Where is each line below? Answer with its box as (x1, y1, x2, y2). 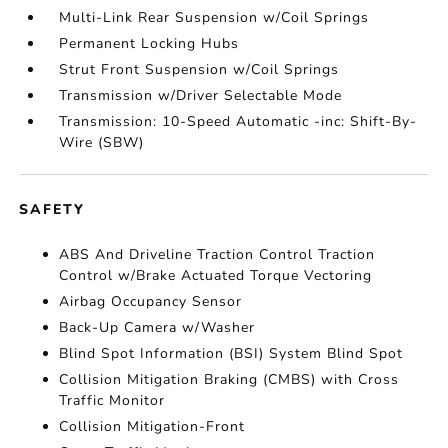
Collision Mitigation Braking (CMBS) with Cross (59, 370, 400, 389)
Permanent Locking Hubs (59, 34, 240, 53)
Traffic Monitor (59, 391, 166, 410)
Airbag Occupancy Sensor (59, 292, 243, 311)
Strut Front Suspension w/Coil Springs (59, 60, 340, 79)
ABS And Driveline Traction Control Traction (59, 245, 376, 264)
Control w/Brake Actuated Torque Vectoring (59, 266, 373, 285)
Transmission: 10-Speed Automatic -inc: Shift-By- (59, 112, 418, 131)
